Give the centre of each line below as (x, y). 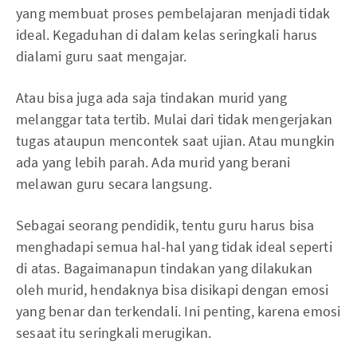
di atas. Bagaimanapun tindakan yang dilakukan (165, 268)
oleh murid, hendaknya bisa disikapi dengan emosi (173, 290)
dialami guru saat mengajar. (102, 56)
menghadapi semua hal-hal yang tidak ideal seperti (174, 247)
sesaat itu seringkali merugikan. (114, 333)
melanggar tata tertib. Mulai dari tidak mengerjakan (175, 119)
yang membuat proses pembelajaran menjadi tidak (173, 13)
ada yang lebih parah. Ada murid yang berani (153, 162)
